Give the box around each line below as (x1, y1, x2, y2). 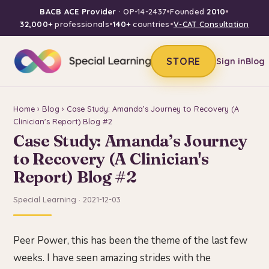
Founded (170, 7, 207, 16)
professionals (52, 19, 109, 29)
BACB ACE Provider (40, 7, 116, 16)
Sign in (216, 55, 246, 67)
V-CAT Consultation (173, 19, 249, 29)
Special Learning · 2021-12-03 (13, 195, 121, 205)
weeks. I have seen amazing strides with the (13, 251, 211, 265)
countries (130, 19, 170, 29)
